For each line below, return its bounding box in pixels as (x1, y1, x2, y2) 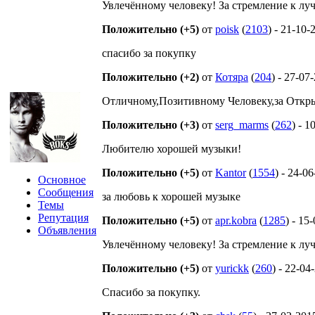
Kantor (215, 167, 246, 179)
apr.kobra (215, 214, 257, 226)
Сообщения (38, 186, 94, 198)
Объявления (38, 224, 96, 236)
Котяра (215, 71, 248, 83)
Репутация (38, 212, 89, 224)
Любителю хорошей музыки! (102, 143, 241, 155)
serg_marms (215, 119, 269, 131)
